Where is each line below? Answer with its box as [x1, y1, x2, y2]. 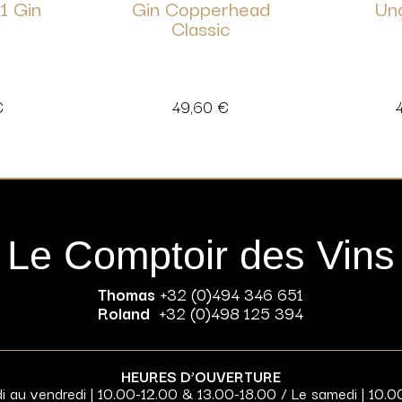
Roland [98, 300, 151, 326]
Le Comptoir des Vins [7, 232, 395, 279]
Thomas [98, 281, 156, 307]
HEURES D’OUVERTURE [121, 364, 281, 389]
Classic [170, 13, 231, 43]
